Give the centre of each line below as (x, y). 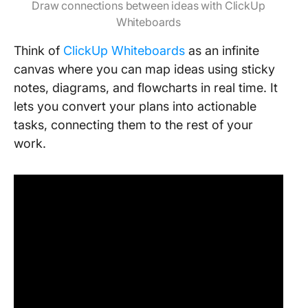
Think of (38, 51)
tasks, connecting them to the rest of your (133, 125)
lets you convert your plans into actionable (135, 106)
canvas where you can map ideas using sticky (144, 69)
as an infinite (222, 51)
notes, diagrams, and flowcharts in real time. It (146, 88)
